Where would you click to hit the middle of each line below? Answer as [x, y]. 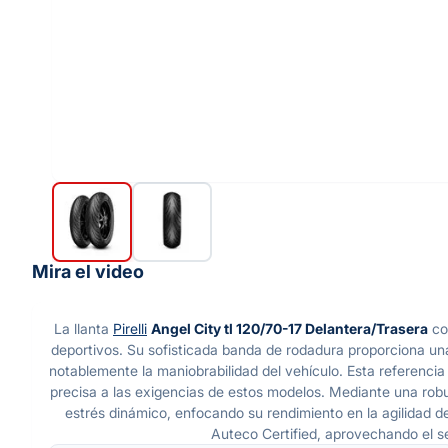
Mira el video [88, 271]
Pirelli [130, 328]
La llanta [83, 328]
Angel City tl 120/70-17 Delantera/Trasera [289, 328]
